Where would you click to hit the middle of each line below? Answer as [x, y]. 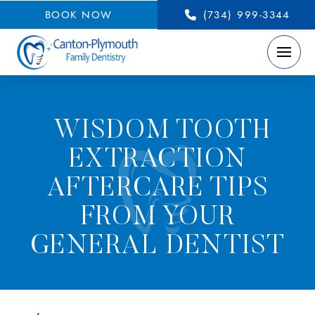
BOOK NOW [78, 14]
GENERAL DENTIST [158, 246]
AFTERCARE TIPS [158, 189]
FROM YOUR [158, 218]
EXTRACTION [158, 160]
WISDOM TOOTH [158, 131]
